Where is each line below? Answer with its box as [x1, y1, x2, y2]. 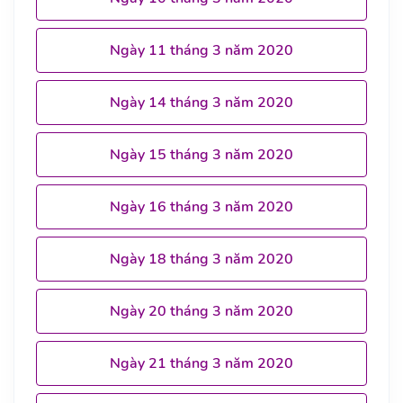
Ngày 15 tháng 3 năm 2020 [110, 144, 293, 165]
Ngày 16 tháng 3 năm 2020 [110, 196, 293, 217]
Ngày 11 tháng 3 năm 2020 [110, 40, 293, 60]
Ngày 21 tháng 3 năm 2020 [110, 353, 293, 373]
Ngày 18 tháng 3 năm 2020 [110, 248, 293, 269]
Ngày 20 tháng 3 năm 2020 [110, 300, 293, 321]
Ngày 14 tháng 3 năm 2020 [110, 92, 293, 112]
